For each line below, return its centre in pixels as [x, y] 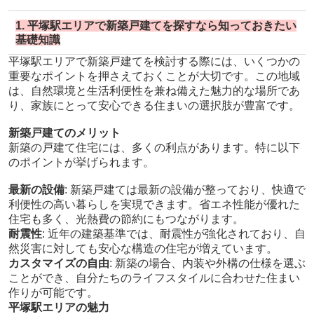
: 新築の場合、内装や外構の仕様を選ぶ [207, 264]
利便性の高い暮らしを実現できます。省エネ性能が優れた [154, 205]
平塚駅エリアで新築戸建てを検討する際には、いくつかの [154, 62]
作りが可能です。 [53, 293]
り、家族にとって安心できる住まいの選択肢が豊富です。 [154, 106]
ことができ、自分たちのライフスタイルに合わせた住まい [154, 278]
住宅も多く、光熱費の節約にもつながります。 [126, 219]
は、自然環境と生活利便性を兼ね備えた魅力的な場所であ [154, 91]
